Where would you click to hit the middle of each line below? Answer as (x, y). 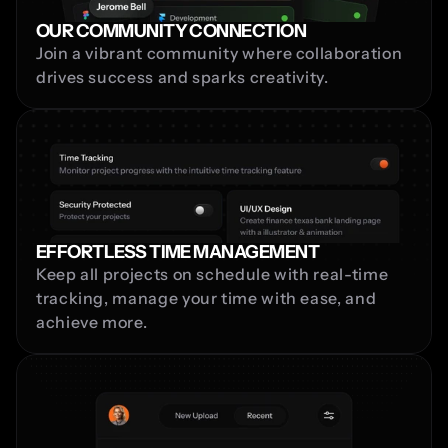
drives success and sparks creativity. (182, 76)
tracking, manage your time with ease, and (206, 297)
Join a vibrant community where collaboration (219, 52)
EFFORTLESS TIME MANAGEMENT (177, 251)
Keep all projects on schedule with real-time (212, 273)
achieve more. (92, 321)
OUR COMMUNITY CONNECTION (171, 30)
